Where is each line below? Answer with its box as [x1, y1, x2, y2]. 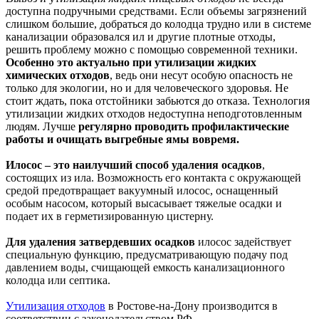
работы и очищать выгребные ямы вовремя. [6, 133, 242, 146]
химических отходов [6, 69, 110, 82]
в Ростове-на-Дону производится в [105, 300, 278, 313]
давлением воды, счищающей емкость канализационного [6, 261, 285, 274]
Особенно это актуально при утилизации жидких [6, 56, 256, 69]
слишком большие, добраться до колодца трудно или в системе [6, 18, 311, 31]
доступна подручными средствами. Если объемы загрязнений [6, 5, 307, 18]
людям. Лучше [6, 120, 75, 133]
